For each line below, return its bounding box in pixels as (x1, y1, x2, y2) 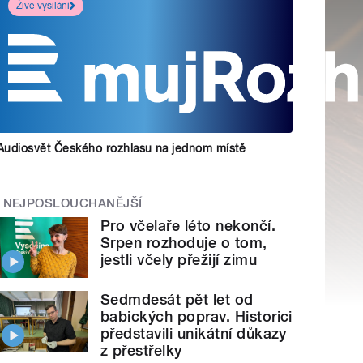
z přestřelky (100, 341, 182, 359)
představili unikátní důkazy (100, 324, 287, 342)
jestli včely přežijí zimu (100, 251, 258, 269)
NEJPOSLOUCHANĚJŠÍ (2, 195, 143, 211)
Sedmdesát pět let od (100, 290, 254, 308)
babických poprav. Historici (100, 307, 293, 325)
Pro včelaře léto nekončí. (100, 217, 276, 235)
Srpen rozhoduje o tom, (100, 234, 267, 252)
